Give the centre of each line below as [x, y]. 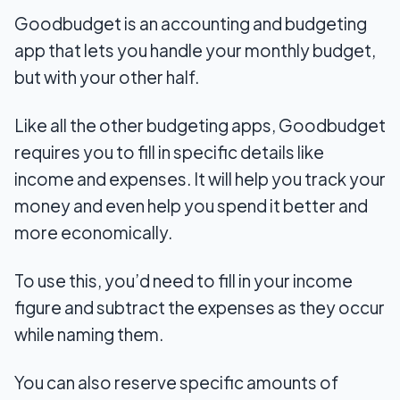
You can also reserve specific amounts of [176, 383]
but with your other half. [107, 77]
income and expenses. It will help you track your [200, 179]
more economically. [93, 233]
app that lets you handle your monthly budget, [195, 50]
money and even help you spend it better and [191, 206]
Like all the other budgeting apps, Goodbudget [200, 125]
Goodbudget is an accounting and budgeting [191, 24]
